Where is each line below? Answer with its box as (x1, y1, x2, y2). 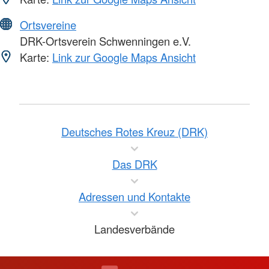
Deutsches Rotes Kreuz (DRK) (61, 124, 208, 140)
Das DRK (112, 156, 157, 172)
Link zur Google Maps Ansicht (52, 49, 196, 65)
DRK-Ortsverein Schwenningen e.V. (17, 33, 191, 49)
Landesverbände (94, 221, 175, 237)
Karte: (17, 49, 52, 65)
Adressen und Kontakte (79, 189, 190, 205)
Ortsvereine (20, 17, 76, 33)
